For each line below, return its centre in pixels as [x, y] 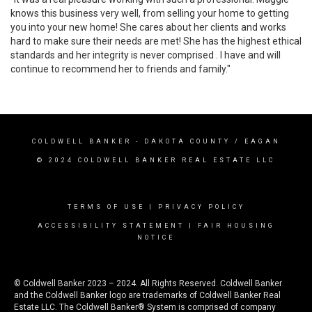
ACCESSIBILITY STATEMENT [111, 226]
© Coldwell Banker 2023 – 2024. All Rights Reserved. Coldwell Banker [148, 283]
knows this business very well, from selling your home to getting [150, 13]
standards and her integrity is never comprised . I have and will [146, 55]
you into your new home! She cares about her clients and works [148, 27]
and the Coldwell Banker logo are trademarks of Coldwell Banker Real [147, 295]
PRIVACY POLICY [201, 207]
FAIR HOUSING [236, 226]
